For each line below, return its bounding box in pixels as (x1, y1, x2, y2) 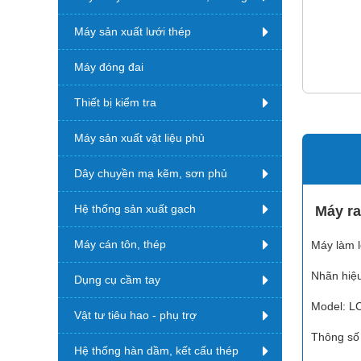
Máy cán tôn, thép (74, 238, 166, 251)
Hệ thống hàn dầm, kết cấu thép (74, 344, 239, 357)
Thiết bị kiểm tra (74, 96, 156, 109)
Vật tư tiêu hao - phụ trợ (74, 309, 197, 322)
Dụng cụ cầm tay (74, 273, 160, 286)
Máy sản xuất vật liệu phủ (74, 131, 205, 144)
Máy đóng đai (74, 60, 143, 73)
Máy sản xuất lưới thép (74, 25, 191, 38)
